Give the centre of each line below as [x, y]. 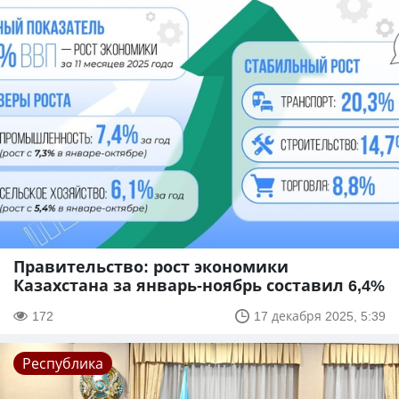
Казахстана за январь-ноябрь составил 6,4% [199, 285]
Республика [63, 364]
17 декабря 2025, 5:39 [320, 316]
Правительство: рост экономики [151, 267]
